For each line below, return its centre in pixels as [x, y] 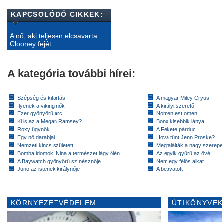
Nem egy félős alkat [180, 161]
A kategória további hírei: [71, 74]
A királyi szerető [175, 106]
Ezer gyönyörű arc [40, 114]
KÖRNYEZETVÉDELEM [54, 203]
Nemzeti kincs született [45, 145]
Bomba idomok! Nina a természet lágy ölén [69, 153]
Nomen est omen [177, 114]
